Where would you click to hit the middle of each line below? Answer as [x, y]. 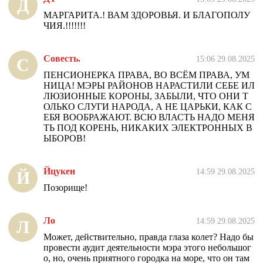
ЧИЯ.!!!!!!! [65, 26]
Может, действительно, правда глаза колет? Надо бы [149, 237]
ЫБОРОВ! [65, 139]
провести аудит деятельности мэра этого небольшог [147, 248]
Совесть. [62, 59]
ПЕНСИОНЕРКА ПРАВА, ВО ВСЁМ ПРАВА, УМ [146, 75]
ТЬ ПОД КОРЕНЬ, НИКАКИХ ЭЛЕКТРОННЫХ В [148, 128]
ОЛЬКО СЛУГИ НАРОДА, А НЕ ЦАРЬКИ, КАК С [148, 107]
